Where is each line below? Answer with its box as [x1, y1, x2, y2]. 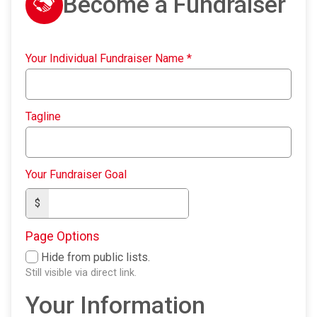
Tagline [25, 109, 61, 123]
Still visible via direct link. [25, 266, 137, 279]
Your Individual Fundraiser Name [25, 51, 187, 65]
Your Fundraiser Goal [25, 167, 127, 181]
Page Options [25, 229, 100, 243]
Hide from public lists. [41, 250, 150, 264]
